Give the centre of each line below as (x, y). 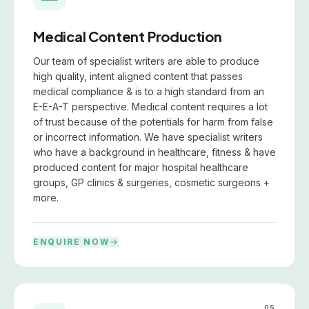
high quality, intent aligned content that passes (138, 76)
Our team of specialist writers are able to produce (146, 61)
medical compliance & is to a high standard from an (149, 91)
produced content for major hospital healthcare (141, 167)
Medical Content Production (128, 36)
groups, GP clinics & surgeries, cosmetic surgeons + (151, 182)
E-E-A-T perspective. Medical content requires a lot (150, 106)
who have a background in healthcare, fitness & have (154, 152)
